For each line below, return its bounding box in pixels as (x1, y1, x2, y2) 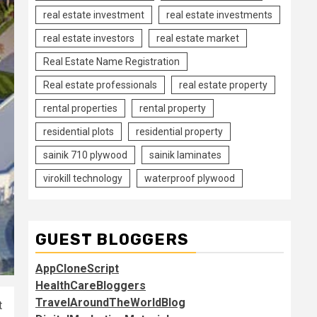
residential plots (43, 126, 114, 137)
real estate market (156, 33, 239, 44)
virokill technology (43, 173, 122, 184)
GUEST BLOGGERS (35, 230, 189, 249)
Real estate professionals (43, 79, 157, 91)
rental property (139, 103, 206, 114)
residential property (136, 126, 223, 137)
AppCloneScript (35, 262, 119, 275)
